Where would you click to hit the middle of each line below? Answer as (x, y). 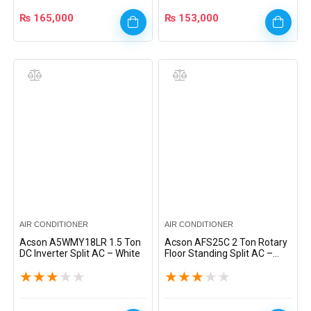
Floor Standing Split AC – (219, 253)
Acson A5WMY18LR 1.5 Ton (81, 242)
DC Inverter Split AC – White (80, 253)
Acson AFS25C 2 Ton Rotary (226, 242)
